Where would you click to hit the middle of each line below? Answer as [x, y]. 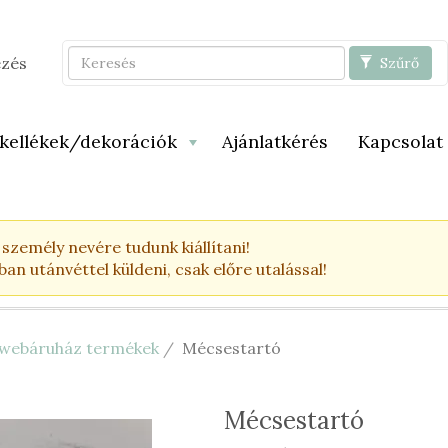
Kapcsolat [400, 141]
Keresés [99, 56]
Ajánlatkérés [275, 141]
